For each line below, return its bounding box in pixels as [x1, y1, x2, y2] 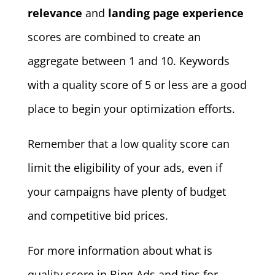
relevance [27, 6, 82, 21]
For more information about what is [27, 243, 212, 258]
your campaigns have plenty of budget [27, 184, 226, 199]
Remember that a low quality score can [27, 136, 230, 152]
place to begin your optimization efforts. [27, 101, 235, 117]
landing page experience [107, 6, 244, 21]
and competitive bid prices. [27, 208, 168, 223]
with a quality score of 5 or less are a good [27, 77, 247, 93]
